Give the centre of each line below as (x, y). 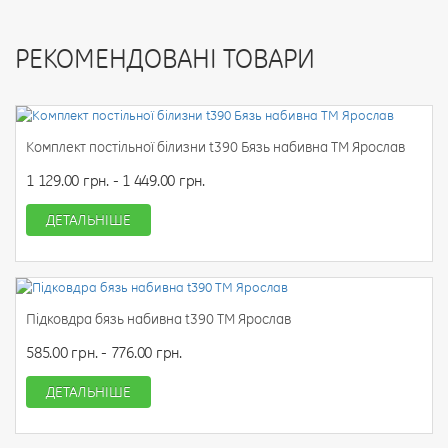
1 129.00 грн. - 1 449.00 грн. (115, 180)
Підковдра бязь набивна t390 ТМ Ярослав (158, 318)
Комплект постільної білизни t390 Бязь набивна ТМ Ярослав (215, 146)
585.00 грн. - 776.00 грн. (104, 352)
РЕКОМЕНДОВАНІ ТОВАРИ (165, 58)
